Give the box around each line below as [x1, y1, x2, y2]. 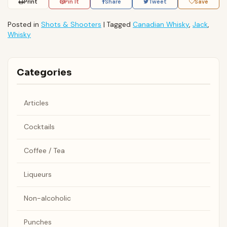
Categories [16, 66, 71, 78]
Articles [23, 98, 49, 108]
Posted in [8, 20, 41, 29]
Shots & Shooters [41, 20, 101, 29]
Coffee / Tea [23, 146, 65, 156]
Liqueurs [23, 170, 52, 179]
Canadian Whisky [133, 20, 189, 29]
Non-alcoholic [23, 194, 71, 203]
